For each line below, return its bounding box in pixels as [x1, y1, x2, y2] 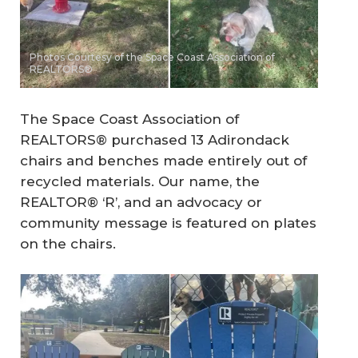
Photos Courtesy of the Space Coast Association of [30, 51, 275, 64]
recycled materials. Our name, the [20, 173, 260, 189]
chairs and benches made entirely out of [20, 152, 307, 169]
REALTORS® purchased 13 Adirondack [20, 131, 289, 148]
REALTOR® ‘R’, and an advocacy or [20, 193, 262, 210]
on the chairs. [20, 235, 116, 252]
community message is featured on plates [20, 214, 316, 231]
